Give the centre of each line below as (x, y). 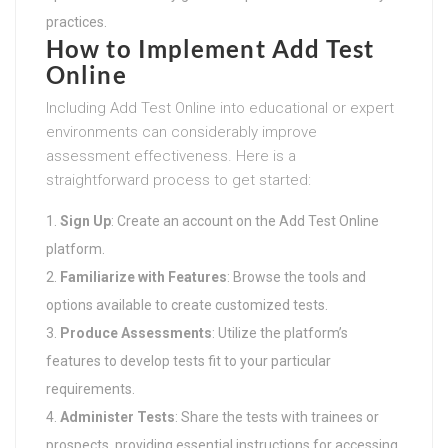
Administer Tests (117, 416)
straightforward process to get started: (178, 179)
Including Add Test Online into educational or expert (220, 107)
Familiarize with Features (143, 276)
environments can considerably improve (181, 131)
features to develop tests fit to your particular (188, 360)
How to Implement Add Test (210, 48)
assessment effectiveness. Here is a (171, 155)
